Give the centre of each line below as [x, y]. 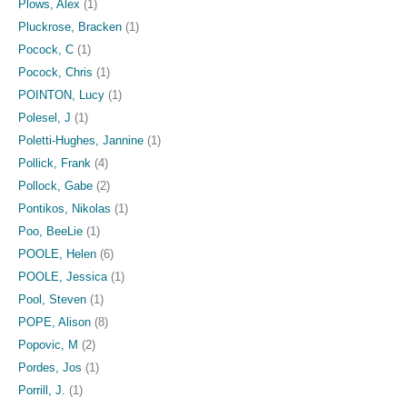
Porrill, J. [42, 390]
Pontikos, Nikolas [65, 208]
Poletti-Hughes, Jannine [81, 140]
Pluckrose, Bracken [70, 26]
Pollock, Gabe [55, 185]
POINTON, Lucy [61, 94]
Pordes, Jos [50, 367]
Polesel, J [45, 117]
